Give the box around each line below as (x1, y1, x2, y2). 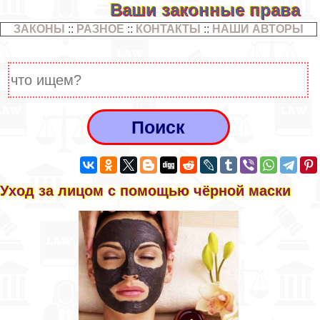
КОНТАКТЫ (135, 23, 201, 35)
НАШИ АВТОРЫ (211, 23, 304, 35)
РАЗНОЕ (76, 23, 124, 35)
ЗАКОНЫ (13, 23, 65, 35)
